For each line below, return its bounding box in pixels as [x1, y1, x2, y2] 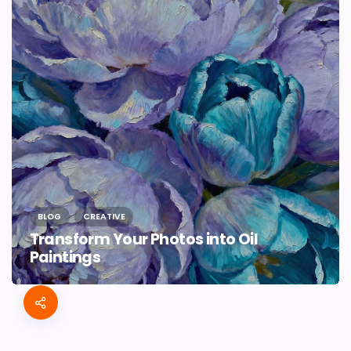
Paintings [29, 247, 101, 269]
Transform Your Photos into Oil [29, 229, 259, 251]
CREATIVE [82, 211, 125, 223]
